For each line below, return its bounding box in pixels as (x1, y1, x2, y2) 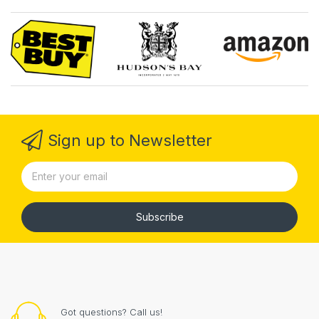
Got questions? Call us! (61, 305, 162, 318)
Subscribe (135, 210, 184, 223)
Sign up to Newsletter (48, 130, 212, 150)
